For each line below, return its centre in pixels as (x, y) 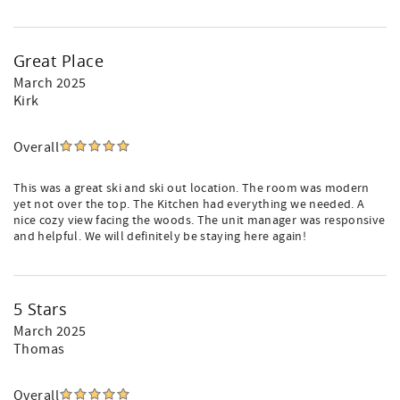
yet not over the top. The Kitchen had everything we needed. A (189, 204)
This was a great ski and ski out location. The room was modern (192, 188)
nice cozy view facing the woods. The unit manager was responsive (200, 221)
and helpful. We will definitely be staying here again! (160, 237)
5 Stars (41, 309)
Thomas (39, 349)
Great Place (59, 61)
